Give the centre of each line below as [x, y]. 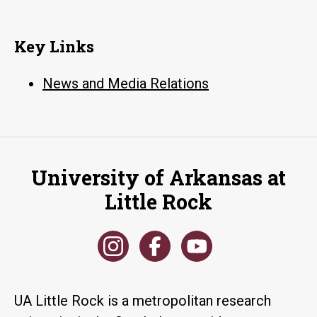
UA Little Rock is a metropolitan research [143, 300]
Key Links [54, 46]
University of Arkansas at [158, 177]
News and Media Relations [126, 83]
